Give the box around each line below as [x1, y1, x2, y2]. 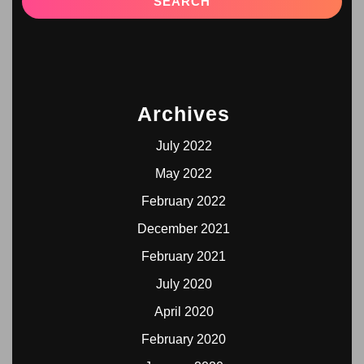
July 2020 [155, 277, 212, 291]
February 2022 [141, 194, 226, 208]
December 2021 [137, 222, 230, 236]
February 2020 [141, 332, 226, 346]
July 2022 [155, 139, 212, 153]
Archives [137, 102, 230, 125]
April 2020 [154, 305, 214, 318]
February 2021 [141, 249, 226, 263]
